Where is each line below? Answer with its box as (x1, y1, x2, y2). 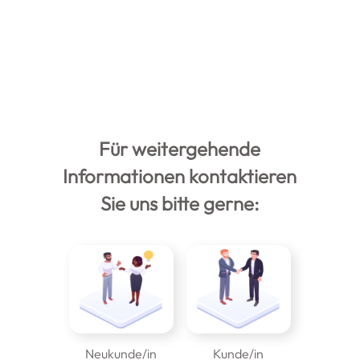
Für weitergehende (99, 137, 261, 162)
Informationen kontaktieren (63, 164, 297, 189)
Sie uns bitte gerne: (100, 191, 260, 216)
